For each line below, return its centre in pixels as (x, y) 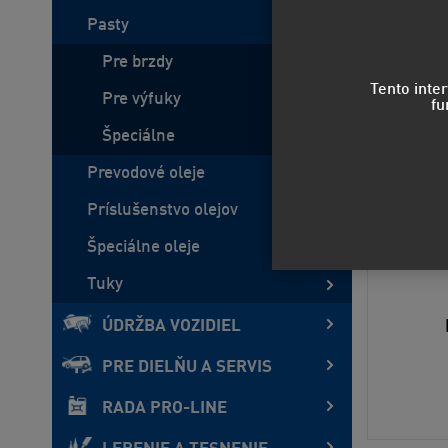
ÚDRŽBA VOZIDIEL (171, 326)
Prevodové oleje (146, 173)
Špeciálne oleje (143, 247)
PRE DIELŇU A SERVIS (187, 367)
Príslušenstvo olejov (162, 210)
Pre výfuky (141, 99)
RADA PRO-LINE (164, 408)
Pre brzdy (137, 62)
